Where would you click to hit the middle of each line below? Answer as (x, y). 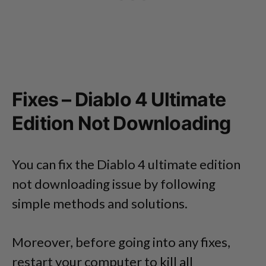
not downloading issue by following (114, 184)
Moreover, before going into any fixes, (121, 242)
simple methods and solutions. (100, 204)
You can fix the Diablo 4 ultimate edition (126, 164)
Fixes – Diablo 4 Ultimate (119, 100)
